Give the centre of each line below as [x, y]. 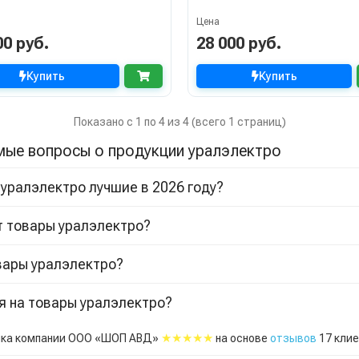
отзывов [293, 338]
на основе [241, 338]
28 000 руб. [239, 44]
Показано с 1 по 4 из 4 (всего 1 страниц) [179, 121]
